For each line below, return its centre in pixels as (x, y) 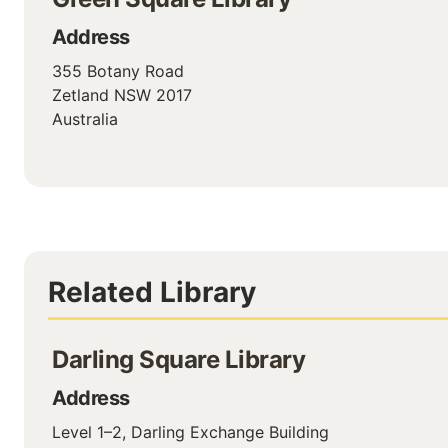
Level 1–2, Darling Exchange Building (190, 432)
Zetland (80, 95)
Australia (85, 119)
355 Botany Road (118, 71)
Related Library (152, 292)
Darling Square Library (178, 359)
